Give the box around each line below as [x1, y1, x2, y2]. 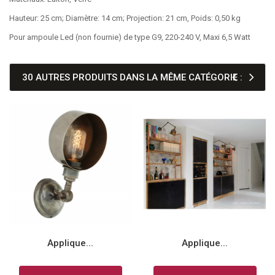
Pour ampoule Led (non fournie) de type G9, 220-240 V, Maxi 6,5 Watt [9, 33, 250, 42]
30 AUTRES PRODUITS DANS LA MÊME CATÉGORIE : [22, 72, 242, 83]
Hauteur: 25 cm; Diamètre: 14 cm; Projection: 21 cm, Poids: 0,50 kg [9, 14, 241, 23]
